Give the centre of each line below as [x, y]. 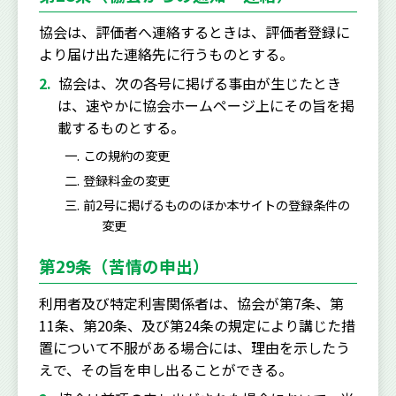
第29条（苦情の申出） [124, 266]
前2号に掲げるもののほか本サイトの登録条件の [217, 205]
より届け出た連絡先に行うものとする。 [166, 53]
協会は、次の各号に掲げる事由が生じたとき [200, 83]
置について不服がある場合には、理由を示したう [194, 348]
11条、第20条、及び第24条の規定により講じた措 [197, 326]
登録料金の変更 [127, 180]
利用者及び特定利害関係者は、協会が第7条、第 [191, 304]
